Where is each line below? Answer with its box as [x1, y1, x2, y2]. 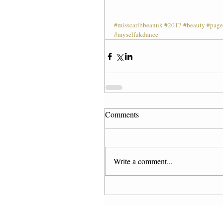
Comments [105, 109, 139, 120]
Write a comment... [113, 156, 173, 167]
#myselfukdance [114, 30, 158, 39]
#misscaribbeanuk [114, 20, 163, 30]
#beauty [183, 20, 205, 30]
